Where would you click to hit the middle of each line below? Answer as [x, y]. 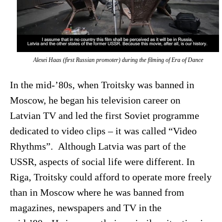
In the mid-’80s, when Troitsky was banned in [102, 85]
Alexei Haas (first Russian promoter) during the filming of [102, 60]
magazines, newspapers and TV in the [85, 208]
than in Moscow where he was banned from [97, 192]
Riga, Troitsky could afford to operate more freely [111, 177]
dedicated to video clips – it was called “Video [103, 131]
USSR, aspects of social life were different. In [102, 162]
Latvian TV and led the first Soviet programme [104, 115]
